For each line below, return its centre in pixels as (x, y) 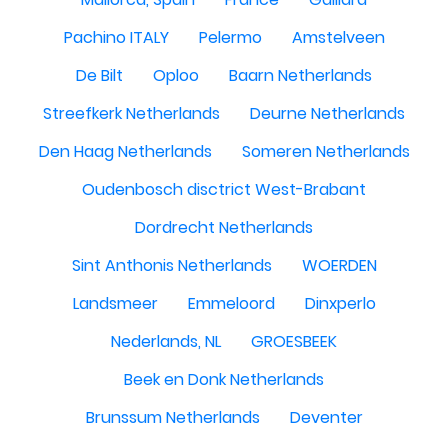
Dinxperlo (340, 303)
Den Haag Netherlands (125, 151)
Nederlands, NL (166, 341)
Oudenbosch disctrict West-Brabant (224, 189)
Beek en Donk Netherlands (224, 379)
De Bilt (99, 75)
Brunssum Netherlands (172, 417)
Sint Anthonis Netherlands (171, 265)
